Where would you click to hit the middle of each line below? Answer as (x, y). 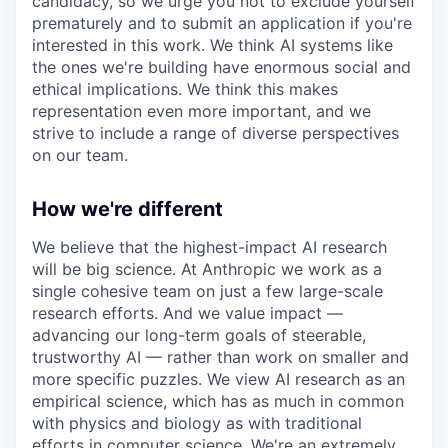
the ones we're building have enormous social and (221, 67)
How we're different (127, 209)
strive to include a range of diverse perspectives (215, 133)
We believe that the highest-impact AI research (209, 247)
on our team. (80, 155)
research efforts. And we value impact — (187, 313)
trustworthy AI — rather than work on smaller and (220, 357)
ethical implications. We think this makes (185, 89)
